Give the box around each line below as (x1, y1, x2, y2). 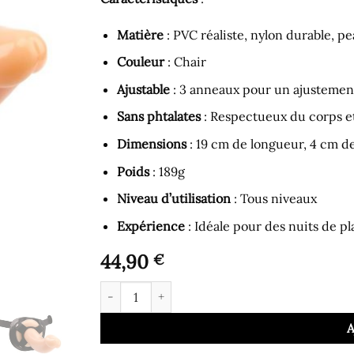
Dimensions (116, 135, 186, 152)
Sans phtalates (116, 108, 201, 125)
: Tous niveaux (230, 190, 317, 207)
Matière (116, 26, 164, 43)
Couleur (116, 54, 164, 70)
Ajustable (116, 81, 170, 97)
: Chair (164, 54, 206, 70)
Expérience (116, 217, 185, 234)
